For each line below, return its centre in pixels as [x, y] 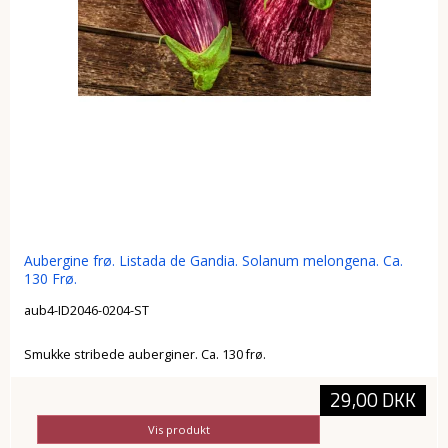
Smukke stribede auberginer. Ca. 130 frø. [144, 354]
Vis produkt [178, 429]
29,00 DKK [372, 400]
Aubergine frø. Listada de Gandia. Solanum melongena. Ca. [213, 261]
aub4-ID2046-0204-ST [86, 310]
